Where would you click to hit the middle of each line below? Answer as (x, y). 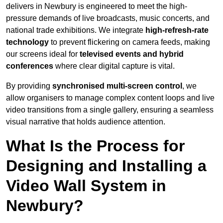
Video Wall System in (86, 186)
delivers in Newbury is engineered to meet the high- (97, 6)
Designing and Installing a (106, 166)
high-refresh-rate (177, 30)
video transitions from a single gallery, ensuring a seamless (110, 110)
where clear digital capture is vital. (114, 66)
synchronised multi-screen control (117, 86)
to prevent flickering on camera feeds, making (129, 42)
